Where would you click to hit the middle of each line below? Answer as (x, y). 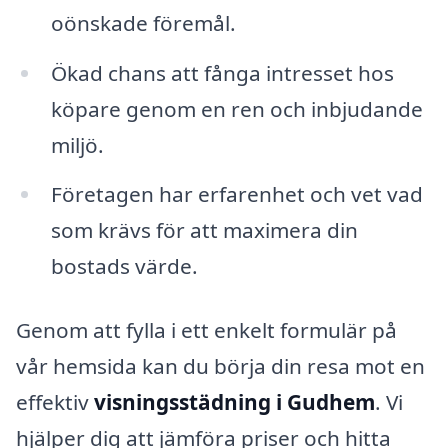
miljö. (77, 144)
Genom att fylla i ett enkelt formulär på (206, 330)
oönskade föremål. (143, 22)
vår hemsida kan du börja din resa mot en (220, 366)
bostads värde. (124, 266)
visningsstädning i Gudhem (234, 402)
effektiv (55, 402)
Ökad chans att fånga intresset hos (222, 72)
